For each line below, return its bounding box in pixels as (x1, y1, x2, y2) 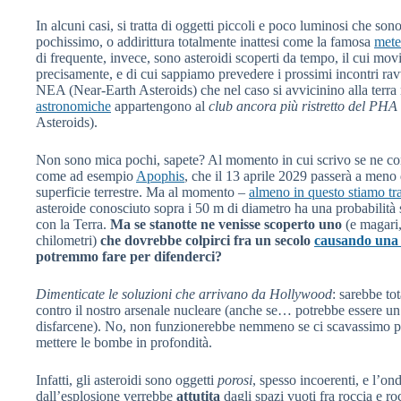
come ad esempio (36, 167, 136, 183)
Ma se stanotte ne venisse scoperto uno (110, 216, 342, 232)
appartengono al (111, 98, 209, 114)
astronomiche (36, 98, 111, 114)
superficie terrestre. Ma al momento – (36, 183, 249, 200)
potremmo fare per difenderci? (36, 248, 222, 264)
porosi (218, 371, 252, 388)
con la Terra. (36, 216, 110, 232)
